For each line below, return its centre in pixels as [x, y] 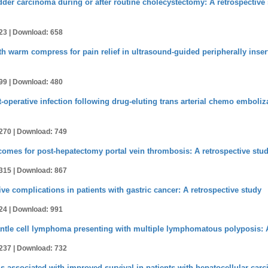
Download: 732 [42, 248]
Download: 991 [38, 209]
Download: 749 [42, 132]
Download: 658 [38, 32]
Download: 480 [38, 82]
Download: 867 [42, 170]
